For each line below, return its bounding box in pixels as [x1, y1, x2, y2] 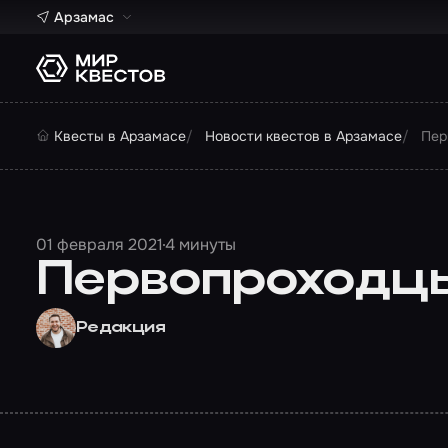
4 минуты [165, 234, 236, 255]
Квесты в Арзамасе [54, 127, 186, 145]
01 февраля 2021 [36, 234, 163, 255]
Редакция [76, 320, 165, 336]
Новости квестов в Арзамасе [205, 127, 402, 145]
